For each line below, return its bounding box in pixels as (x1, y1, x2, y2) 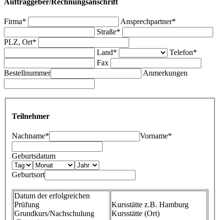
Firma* (4, 17, 26, 26)
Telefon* (169, 48, 197, 56)
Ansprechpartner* (120, 17, 176, 26)
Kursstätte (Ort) (111, 209, 160, 218)
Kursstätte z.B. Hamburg (111, 200, 189, 209)
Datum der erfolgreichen (14, 191, 90, 200)
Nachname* (12, 131, 49, 140)
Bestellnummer (4, 68, 51, 77)
